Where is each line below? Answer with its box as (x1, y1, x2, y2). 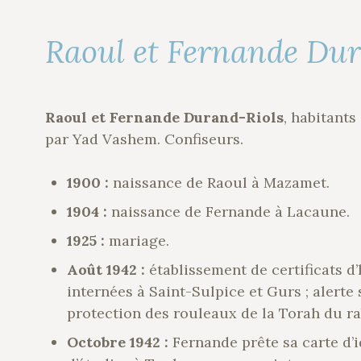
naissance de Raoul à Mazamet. (113, 173, 330, 193)
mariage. (109, 231, 169, 251)
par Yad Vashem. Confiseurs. (45, 130, 243, 149)
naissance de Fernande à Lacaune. (111, 202, 350, 222)
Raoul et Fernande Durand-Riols (45, 108, 284, 127)
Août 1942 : (67, 260, 149, 280)
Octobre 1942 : (67, 333, 172, 352)
